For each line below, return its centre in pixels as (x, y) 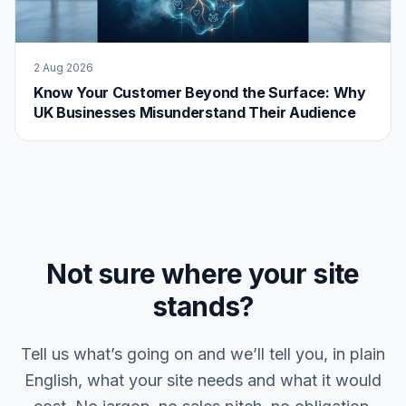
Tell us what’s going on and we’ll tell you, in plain (203, 353)
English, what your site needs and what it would (203, 380)
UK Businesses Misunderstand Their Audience (195, 112)
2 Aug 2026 (63, 67)
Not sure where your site (203, 273)
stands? (203, 306)
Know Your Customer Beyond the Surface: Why (200, 92)
